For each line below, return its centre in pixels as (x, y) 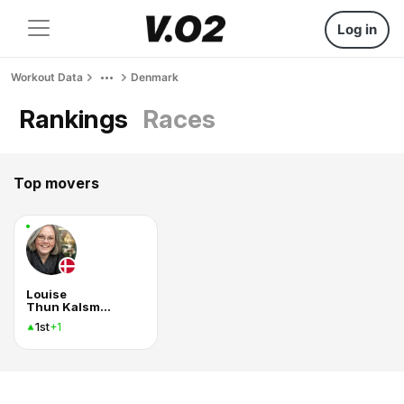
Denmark (155, 77)
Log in (357, 29)
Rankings (73, 119)
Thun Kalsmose (106, 307)
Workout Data (47, 77)
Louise (46, 294)
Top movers (56, 183)
